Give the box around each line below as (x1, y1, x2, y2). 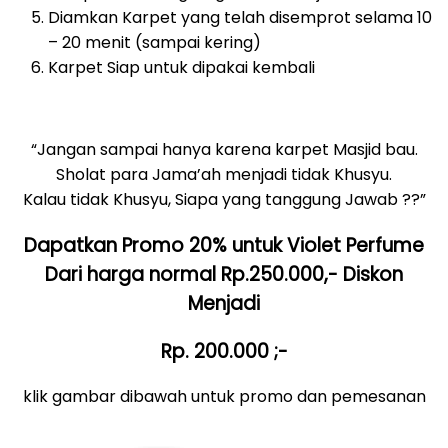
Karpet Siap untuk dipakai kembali (48, 56, 315, 80)
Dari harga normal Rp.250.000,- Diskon (45, 260, 403, 288)
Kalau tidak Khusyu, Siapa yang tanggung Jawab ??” (22, 188, 426, 212)
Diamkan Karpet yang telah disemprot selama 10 (48, 6, 432, 30)
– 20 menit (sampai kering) (48, 31, 261, 55)
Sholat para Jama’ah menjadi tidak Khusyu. (56, 163, 392, 187)
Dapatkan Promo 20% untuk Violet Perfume (24, 231, 424, 259)
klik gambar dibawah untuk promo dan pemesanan (22, 385, 426, 409)
